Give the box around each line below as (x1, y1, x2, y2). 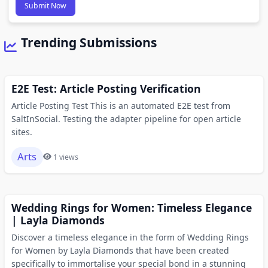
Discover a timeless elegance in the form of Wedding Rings (11, 231, 249, 243)
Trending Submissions (21, 34, 157, 51)
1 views (53, 151, 78, 162)
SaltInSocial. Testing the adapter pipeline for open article (11, 112, 241, 124)
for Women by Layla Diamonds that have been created (11, 244, 229, 256)
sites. (11, 126, 32, 138)
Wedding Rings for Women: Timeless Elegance (11, 200, 252, 215)
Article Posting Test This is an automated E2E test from (11, 99, 230, 111)
